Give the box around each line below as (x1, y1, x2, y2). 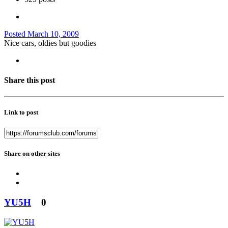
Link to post (4, 108, 38, 116)
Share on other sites (4, 150, 60, 158)
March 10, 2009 (27, 30, 79, 39)
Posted (4, 30, 27, 39)
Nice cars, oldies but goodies (4, 39, 96, 48)
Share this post (4, 76, 55, 85)
